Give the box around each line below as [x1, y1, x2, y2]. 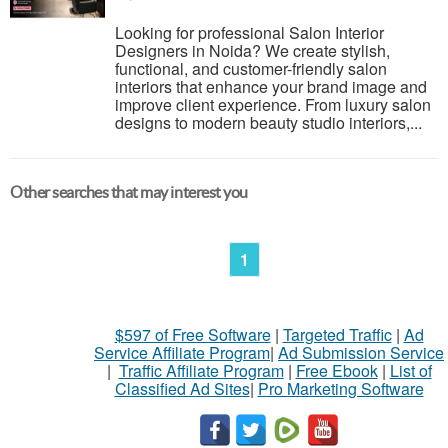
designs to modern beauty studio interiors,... [115, 111, 422, 134]
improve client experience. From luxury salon [115, 93, 431, 116]
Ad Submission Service [278, 341, 444, 364]
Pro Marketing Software [257, 377, 424, 400]
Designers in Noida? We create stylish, [115, 39, 390, 62]
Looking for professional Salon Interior [115, 21, 384, 44]
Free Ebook [295, 359, 378, 382]
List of [389, 359, 432, 382]
